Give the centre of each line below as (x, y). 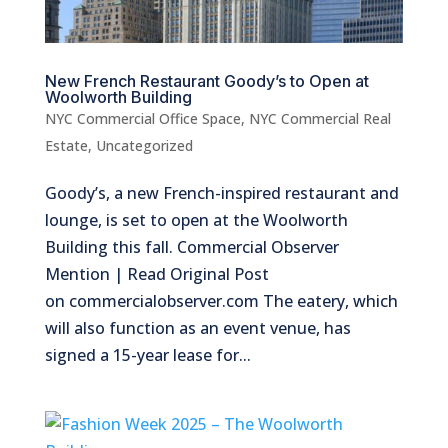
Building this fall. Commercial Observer (191, 247)
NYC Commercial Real (319, 119)
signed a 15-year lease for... (147, 355)
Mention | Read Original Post (156, 274)
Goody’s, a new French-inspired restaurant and (221, 193)
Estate (66, 146)
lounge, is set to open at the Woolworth (196, 220)
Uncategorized (144, 146)
